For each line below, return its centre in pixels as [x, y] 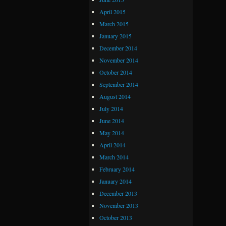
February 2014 [117, 169]
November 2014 [119, 60]
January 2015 [116, 36]
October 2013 [116, 217]
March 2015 [114, 23]
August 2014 [115, 96]
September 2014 [119, 84]
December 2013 [118, 193]
